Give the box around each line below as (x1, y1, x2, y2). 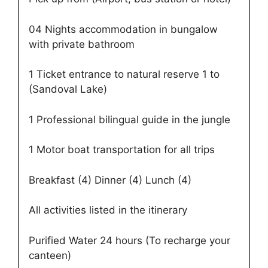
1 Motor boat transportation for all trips (29, 144, 215, 156)
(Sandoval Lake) (29, 83, 107, 96)
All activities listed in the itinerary (29, 204, 187, 217)
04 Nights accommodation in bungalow (29, 23, 218, 35)
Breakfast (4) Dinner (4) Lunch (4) (29, 173, 191, 186)
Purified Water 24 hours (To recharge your (29, 234, 230, 246)
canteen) (29, 249, 71, 261)
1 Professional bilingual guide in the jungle (29, 113, 230, 126)
